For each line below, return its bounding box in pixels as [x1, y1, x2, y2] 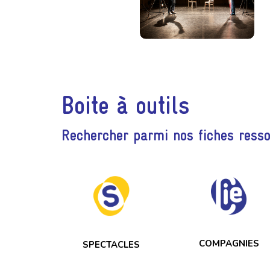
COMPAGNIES [198, 237, 259, 250]
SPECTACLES [83, 238, 140, 251]
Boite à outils [61, 91, 190, 119]
